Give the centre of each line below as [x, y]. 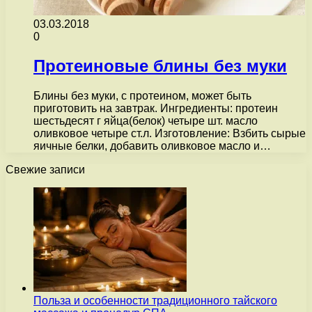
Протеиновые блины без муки [160, 66]
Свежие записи [45, 170]
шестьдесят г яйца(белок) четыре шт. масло [146, 121]
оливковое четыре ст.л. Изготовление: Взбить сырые [170, 134]
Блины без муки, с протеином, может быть [142, 96]
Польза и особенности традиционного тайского [155, 301]
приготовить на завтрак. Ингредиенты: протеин [156, 109]
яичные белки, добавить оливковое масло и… [152, 146]
